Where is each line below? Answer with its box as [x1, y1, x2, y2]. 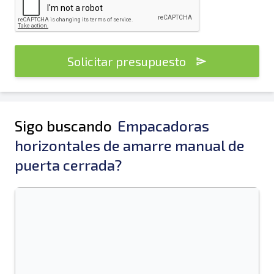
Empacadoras [117, 117, 209, 135]
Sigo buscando [15, 117, 115, 135]
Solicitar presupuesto [67, 54, 186, 68]
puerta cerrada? [15, 156, 122, 174]
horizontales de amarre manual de [15, 136, 245, 154]
